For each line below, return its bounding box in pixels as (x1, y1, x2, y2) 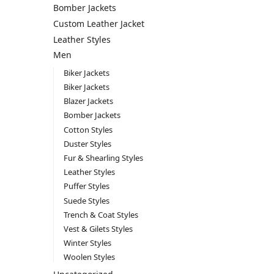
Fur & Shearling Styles (63, 152, 143, 164)
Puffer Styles (63, 180, 109, 192)
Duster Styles (63, 138, 111, 149)
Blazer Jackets (63, 95, 113, 107)
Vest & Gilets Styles (63, 223, 133, 234)
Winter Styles (63, 237, 111, 249)
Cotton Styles (63, 124, 113, 135)
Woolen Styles (63, 251, 115, 263)
